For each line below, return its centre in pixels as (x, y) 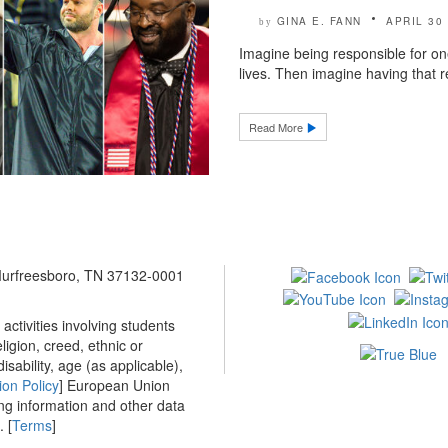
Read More (277, 126)
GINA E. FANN (319, 20)
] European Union (114, 384)
